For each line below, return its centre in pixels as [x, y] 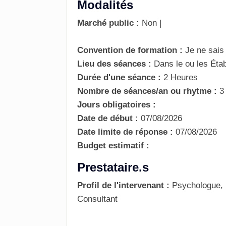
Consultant [97, 199]
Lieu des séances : [116, 64]
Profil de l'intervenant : [125, 185]
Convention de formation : [130, 50]
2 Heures [181, 77]
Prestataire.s [113, 167]
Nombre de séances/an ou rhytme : [148, 91]
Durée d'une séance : [119, 77]
